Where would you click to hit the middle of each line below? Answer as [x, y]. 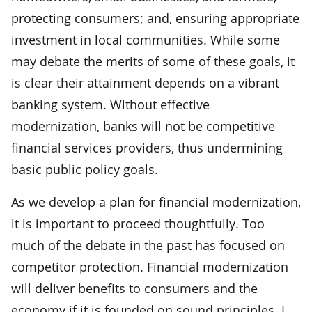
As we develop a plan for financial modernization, [156, 202]
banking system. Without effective [110, 104]
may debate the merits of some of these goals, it [153, 61]
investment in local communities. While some [146, 39]
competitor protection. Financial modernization [150, 266]
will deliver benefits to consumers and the [134, 288]
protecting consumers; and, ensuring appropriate [155, 18]
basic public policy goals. [85, 169]
